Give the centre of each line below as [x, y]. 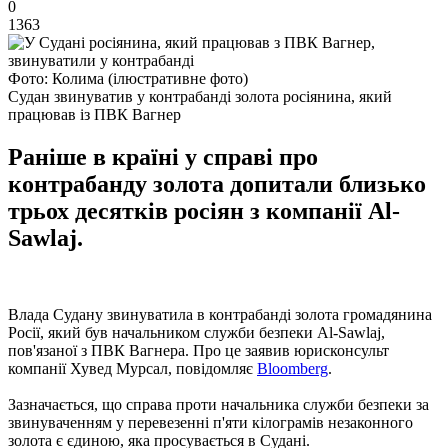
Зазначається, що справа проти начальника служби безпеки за [218, 404]
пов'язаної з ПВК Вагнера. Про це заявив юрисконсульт [198, 350]
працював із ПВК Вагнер [94, 114]
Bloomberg [292, 368]
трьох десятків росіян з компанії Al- [204, 210]
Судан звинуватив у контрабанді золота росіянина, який [200, 96]
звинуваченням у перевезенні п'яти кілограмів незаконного [210, 422]
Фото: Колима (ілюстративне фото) [128, 78]
